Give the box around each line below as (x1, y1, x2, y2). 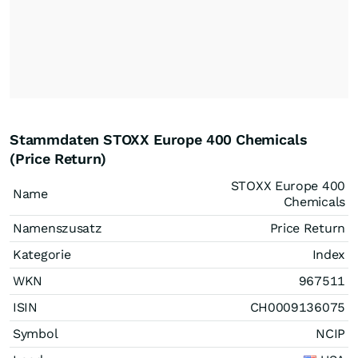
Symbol (13, 326, 58, 341)
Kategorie (13, 247, 71, 262)
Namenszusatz (13, 221, 102, 236)
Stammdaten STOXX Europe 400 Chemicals (10, 131, 308, 148)
